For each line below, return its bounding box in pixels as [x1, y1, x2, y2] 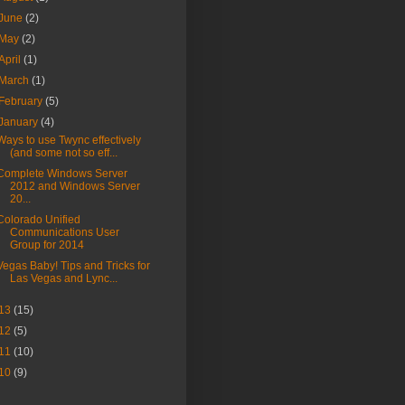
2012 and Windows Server [9, 179, 140, 193]
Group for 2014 [9, 238, 84, 251]
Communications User [9, 225, 119, 239]
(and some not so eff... [9, 146, 118, 159]
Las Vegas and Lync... [9, 271, 118, 285]
